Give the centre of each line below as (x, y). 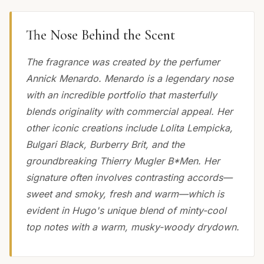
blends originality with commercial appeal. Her (129, 112)
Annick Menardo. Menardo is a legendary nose (130, 79)
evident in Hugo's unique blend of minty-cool (126, 211)
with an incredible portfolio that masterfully (121, 95)
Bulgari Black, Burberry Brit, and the (105, 145)
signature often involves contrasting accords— (129, 178)
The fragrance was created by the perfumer (123, 62)
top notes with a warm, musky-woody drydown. (133, 227)
